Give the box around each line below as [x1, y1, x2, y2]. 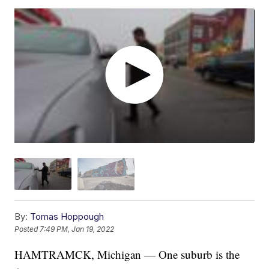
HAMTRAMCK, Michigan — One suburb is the [14, 246, 240, 262]
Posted [14, 224, 40, 234]
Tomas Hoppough [30, 210, 104, 222]
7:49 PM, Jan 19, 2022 [40, 224, 115, 234]
